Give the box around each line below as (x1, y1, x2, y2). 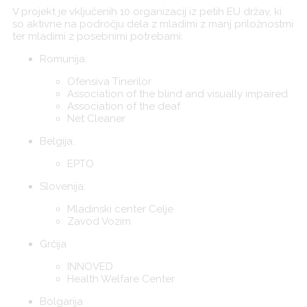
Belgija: (39, 135, 75, 148)
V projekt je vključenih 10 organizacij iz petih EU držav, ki (12, 5, 282, 19)
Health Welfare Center (66, 273, 175, 286)
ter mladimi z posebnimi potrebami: (12, 30, 183, 43)
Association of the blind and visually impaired (66, 88, 288, 101)
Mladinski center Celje (66, 203, 173, 216)
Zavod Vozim (66, 215, 131, 228)
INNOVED (66, 260, 113, 273)
